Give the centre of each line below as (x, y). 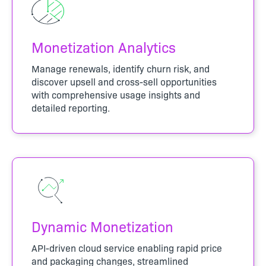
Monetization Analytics (104, 46)
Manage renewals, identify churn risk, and (121, 68)
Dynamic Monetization (102, 226)
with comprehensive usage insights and (116, 94)
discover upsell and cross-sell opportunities (124, 81)
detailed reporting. (71, 107)
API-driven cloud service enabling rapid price (127, 247)
